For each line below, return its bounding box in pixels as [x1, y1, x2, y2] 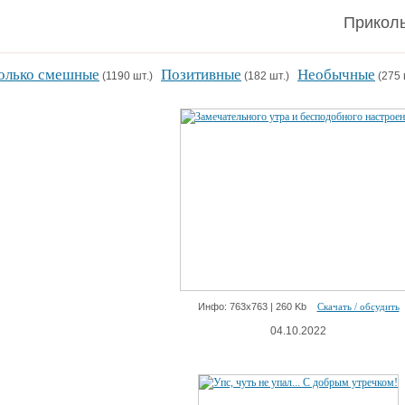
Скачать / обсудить [316, 301, 400, 312]
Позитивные [161, 66, 241, 83]
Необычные [297, 66, 375, 83]
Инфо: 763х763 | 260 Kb [197, 301, 317, 312]
